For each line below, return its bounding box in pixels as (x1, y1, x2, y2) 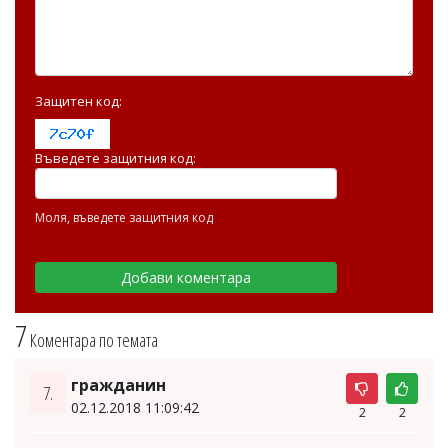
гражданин (70, 373, 166, 396)
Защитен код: (35, 91, 122, 110)
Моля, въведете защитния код (35, 208, 213, 226)
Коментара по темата (30, 327, 158, 352)
